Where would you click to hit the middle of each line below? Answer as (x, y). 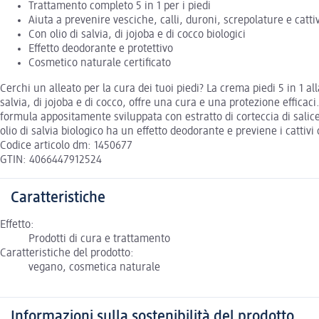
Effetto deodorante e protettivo (101, 49)
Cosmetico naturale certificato (100, 63)
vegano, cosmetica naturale (94, 267)
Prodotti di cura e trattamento (99, 239)
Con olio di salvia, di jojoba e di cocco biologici (137, 35)
